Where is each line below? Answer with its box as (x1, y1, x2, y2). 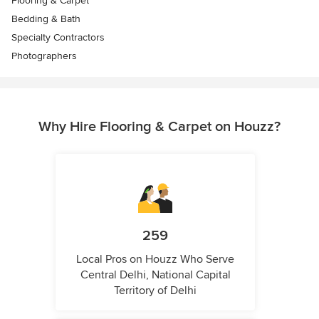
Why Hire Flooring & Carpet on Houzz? (38, 118, 281, 136)
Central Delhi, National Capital (80, 268, 231, 283)
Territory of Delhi (114, 283, 197, 298)
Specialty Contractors (11, 31, 105, 44)
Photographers (11, 50, 77, 63)
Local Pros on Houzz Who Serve (76, 252, 234, 267)
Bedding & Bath (11, 13, 80, 26)
